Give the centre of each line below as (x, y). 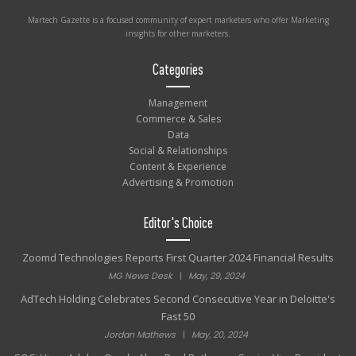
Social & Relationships (178, 151)
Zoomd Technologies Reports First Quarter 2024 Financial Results (178, 258)
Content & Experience (178, 167)
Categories (178, 70)
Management (178, 103)
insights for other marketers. (178, 34)
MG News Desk (140, 276)
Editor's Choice (178, 223)
